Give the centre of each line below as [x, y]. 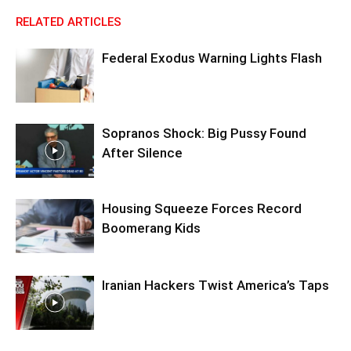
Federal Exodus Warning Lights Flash [212, 58]
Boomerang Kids [151, 228]
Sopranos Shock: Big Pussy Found [204, 133]
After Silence [142, 153]
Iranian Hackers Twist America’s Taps [215, 285]
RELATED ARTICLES [69, 22]
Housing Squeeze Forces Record [202, 208]
